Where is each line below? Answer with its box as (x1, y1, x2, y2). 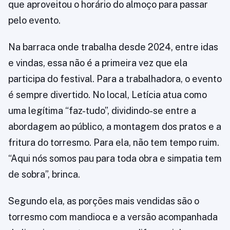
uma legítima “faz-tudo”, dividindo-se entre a (8, 105, 196, 116)
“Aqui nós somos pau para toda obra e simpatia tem (8, 153, 222, 164)
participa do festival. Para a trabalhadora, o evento (8, 73, 222, 84)
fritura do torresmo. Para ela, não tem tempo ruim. (8, 137, 219, 148)
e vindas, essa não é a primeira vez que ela (8, 57, 187, 68)
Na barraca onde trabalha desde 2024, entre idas (8, 42, 218, 52)
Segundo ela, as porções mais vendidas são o (8, 196, 199, 206)
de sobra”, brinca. (8, 169, 80, 180)
